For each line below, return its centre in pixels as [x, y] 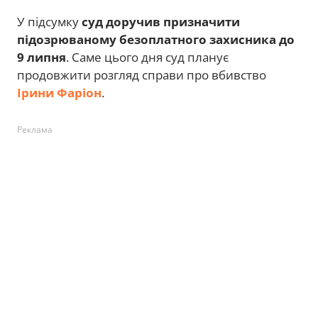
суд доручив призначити [161, 21]
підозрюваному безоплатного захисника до [156, 39]
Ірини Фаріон [59, 92]
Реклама [35, 129]
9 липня [42, 57]
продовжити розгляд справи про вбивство [142, 75]
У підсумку [49, 21]
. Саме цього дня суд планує [147, 57]
